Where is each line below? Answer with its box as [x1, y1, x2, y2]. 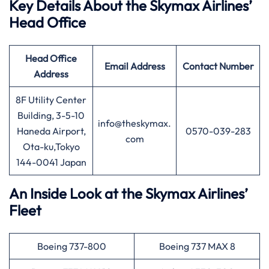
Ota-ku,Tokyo [22, 141, 80, 153]
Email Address [104, 60, 165, 72]
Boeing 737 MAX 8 [159, 240, 235, 252]
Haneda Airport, [16, 125, 86, 137]
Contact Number [182, 60, 254, 72]
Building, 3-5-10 [17, 109, 85, 121]
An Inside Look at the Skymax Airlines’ [9, 184, 248, 202]
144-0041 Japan [16, 156, 86, 168]
